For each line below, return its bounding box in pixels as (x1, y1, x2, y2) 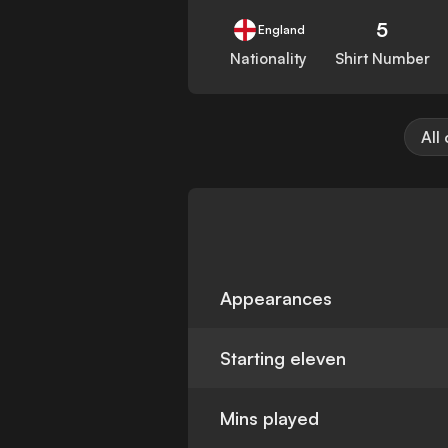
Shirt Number (334, 49, 430, 69)
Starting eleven (220, 347, 347, 370)
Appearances (220, 287, 333, 310)
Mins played (220, 407, 320, 430)
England (257, 22, 305, 38)
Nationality (230, 49, 308, 69)
